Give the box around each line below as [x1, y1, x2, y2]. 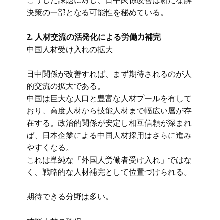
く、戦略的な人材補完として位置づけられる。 [27, 166, 192, 177]
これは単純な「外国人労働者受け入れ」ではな [27, 154, 192, 165]
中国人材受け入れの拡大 [27, 44, 113, 55]
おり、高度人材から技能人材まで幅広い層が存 [27, 105, 192, 116]
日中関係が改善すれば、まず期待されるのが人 [27, 68, 192, 79]
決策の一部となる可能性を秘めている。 [27, 7, 168, 18]
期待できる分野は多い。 [27, 191, 113, 202]
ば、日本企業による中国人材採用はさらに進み [27, 130, 192, 140]
